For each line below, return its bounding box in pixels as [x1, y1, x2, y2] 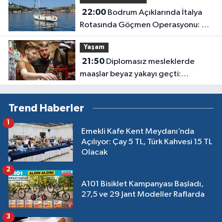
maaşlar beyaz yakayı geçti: [79, 69, 181, 78]
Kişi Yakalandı [79, 33, 129, 42]
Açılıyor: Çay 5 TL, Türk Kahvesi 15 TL [81, 138, 212, 147]
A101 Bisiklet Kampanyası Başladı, [81, 179, 204, 188]
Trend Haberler [8, 103, 84, 113]
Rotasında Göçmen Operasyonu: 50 [79, 20, 212, 29]
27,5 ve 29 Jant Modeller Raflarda [81, 190, 205, 199]
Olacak [81, 148, 108, 157]
